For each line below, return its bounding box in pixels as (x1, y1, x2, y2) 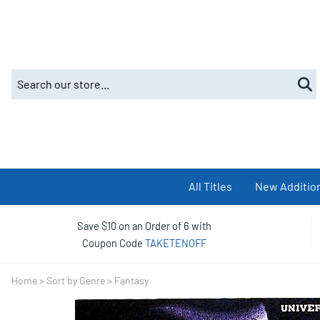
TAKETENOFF (144, 236, 206, 249)
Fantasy (114, 274, 149, 286)
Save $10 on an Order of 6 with (76, 219, 211, 232)
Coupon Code (81, 236, 145, 249)
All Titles (188, 179, 232, 194)
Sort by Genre (46, 274, 105, 286)
